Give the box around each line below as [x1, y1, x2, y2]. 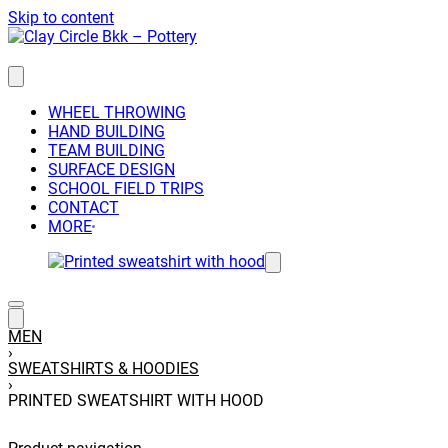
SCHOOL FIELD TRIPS [48, 179, 204, 198]
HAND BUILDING [48, 122, 165, 141]
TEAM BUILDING [48, 141, 165, 160]
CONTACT [48, 198, 119, 217]
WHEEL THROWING [48, 103, 186, 122]
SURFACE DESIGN [48, 160, 175, 179]
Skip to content [8, 8, 114, 27]
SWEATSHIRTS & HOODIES [8, 359, 199, 378]
